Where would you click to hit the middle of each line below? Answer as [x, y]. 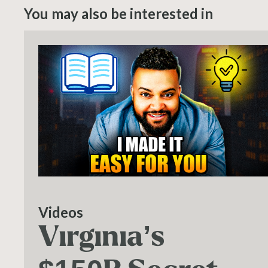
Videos [61, 212]
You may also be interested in [118, 13]
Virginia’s [102, 237]
